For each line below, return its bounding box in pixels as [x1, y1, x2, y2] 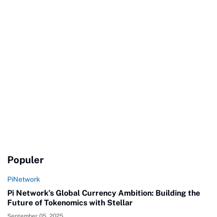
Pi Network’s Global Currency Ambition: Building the [7, 188, 200, 198]
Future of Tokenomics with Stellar [7, 198, 133, 208]
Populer [7, 154, 44, 166]
